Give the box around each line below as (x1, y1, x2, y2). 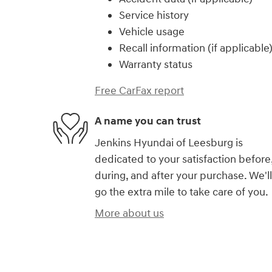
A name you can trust (95, 114, 201, 129)
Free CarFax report (95, 83, 184, 98)
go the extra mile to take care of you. (95, 185, 268, 199)
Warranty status (119, 57, 192, 72)
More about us (95, 206, 164, 220)
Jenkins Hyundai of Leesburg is (95, 135, 243, 150)
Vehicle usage (119, 24, 185, 39)
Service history (119, 8, 189, 22)
